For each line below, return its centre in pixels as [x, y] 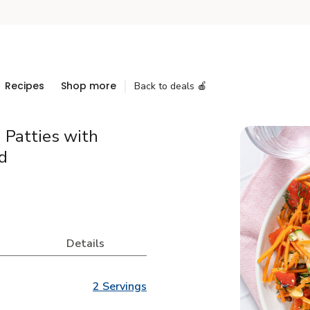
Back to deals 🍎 [171, 86]
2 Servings [119, 286]
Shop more [89, 86]
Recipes [25, 86]
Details [86, 244]
